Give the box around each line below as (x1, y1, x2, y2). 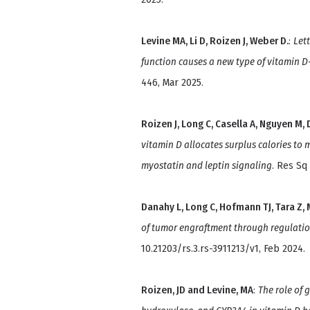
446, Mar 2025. (141, 76, 203, 89)
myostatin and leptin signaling (141, 159, 272, 172)
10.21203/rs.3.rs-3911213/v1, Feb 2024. (141, 242, 305, 255)
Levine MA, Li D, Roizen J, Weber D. (141, 35, 289, 48)
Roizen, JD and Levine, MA (141, 284, 253, 297)
